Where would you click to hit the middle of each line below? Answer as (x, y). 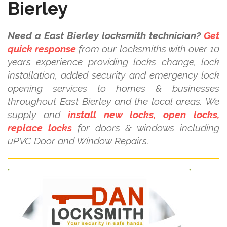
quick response (42, 49)
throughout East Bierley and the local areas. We (113, 101)
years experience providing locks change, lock (113, 62)
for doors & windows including (146, 128)
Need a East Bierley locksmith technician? (104, 35)
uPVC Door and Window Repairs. (78, 141)
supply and (38, 115)
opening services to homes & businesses (113, 88)
